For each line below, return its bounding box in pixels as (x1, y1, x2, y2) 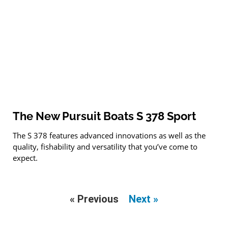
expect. (13, 152, 38, 163)
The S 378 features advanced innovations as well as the (13, 130, 206, 140)
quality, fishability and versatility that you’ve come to (13, 141, 197, 152)
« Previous (70, 192, 119, 205)
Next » (129, 192, 158, 205)
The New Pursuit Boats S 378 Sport (13, 109, 196, 123)
